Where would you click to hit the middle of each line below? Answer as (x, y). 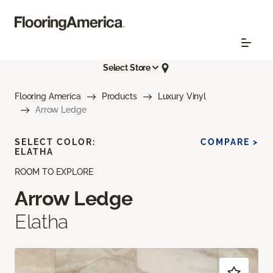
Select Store (127, 68)
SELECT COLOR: (55, 142)
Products (119, 96)
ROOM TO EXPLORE (54, 172)
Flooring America (48, 96)
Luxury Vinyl (182, 96)
